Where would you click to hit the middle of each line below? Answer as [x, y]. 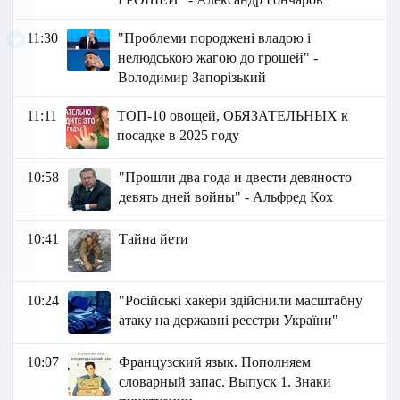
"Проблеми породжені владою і [215, 38]
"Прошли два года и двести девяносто [236, 178]
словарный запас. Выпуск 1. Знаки [225, 382]
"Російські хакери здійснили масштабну [241, 301]
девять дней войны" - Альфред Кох [226, 197]
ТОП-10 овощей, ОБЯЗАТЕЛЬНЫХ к [233, 116]
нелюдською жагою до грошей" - [218, 58]
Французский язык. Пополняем [215, 362]
